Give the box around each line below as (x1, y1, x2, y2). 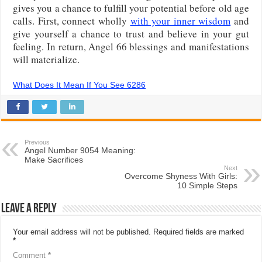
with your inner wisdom (130, 13, 231, 27)
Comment (13, 250, 49, 260)
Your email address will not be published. (13, 227, 151, 236)
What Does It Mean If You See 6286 (13, 80, 146, 89)
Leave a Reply (1, 202, 57, 216)
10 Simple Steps (177, 180, 237, 190)
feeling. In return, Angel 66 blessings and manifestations (13, 39, 249, 53)
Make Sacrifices (25, 154, 84, 164)
